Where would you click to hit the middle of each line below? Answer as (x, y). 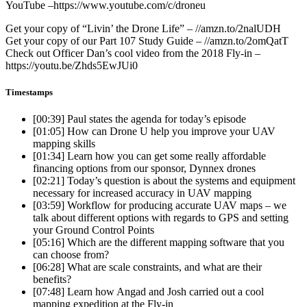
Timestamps (29, 93)
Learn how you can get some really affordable (165, 156)
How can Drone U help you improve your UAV (170, 132)
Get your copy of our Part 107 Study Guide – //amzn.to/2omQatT (147, 40)
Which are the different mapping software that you (174, 243)
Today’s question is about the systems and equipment (180, 181)
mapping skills (64, 144)
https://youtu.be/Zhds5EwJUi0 (72, 65)
